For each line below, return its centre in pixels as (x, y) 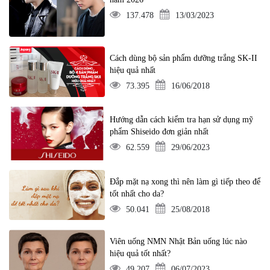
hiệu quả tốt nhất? (140, 253)
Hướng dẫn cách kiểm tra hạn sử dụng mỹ (182, 120)
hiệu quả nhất (133, 70)
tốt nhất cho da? (137, 193)
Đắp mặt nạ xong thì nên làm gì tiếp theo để (185, 181)
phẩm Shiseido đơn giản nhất (159, 132)
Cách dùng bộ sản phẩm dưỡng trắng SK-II (184, 58)
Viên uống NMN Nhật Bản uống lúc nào (179, 241)
